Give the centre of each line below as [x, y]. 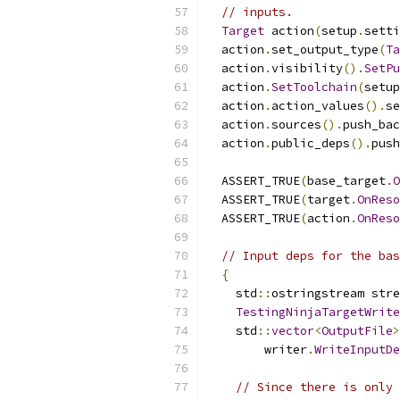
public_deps [311, 143]
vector [293, 331]
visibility [307, 68]
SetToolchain [314, 87]
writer [257, 350]
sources [296, 125]
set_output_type [325, 50]
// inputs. [257, 12]
